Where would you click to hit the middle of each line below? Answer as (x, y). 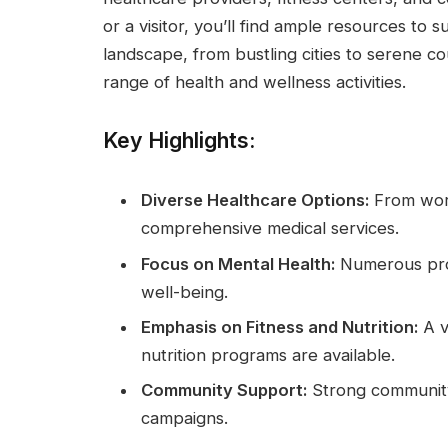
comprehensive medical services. (270, 228)
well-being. (184, 291)
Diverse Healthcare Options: (255, 200)
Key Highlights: (179, 140)
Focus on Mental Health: (238, 263)
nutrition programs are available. (268, 354)
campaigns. (184, 418)
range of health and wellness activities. (254, 81)
